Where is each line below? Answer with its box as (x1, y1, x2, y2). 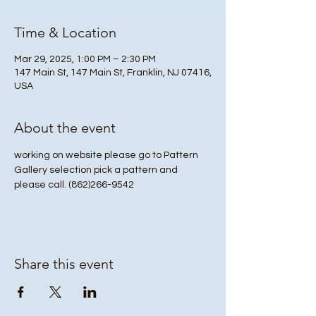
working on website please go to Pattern (14, 150, 200, 160)
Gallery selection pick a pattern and (14, 165, 180, 175)
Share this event (14, 255, 114, 272)
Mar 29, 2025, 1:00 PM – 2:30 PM (14, 54, 156, 64)
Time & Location (14, 24, 116, 41)
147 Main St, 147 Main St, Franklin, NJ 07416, (14, 68, 212, 78)
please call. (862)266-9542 (14, 180, 136, 190)
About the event (14, 119, 116, 136)
